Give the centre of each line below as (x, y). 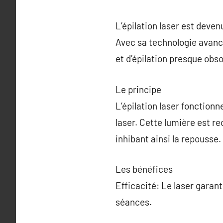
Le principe (138, 89)
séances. (134, 202)
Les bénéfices (144, 169)
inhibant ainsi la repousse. (168, 138)
